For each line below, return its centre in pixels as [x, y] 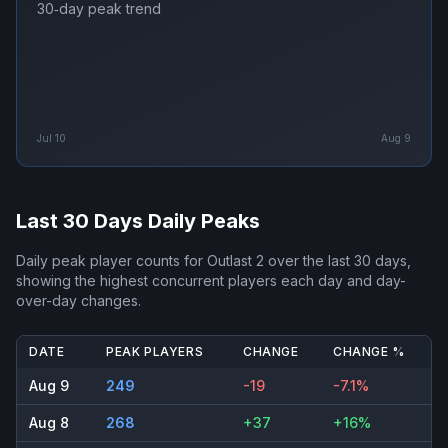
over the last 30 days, [337, 261]
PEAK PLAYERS [155, 352]
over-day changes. [78, 301]
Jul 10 [51, 138]
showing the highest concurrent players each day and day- [211, 281]
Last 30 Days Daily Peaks [138, 221]
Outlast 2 [235, 261]
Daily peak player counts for [111, 261]
